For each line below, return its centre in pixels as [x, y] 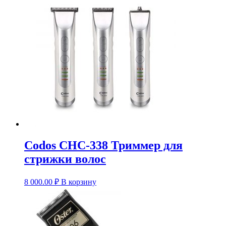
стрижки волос [65, 159]
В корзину [79, 182]
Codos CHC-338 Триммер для [103, 146]
